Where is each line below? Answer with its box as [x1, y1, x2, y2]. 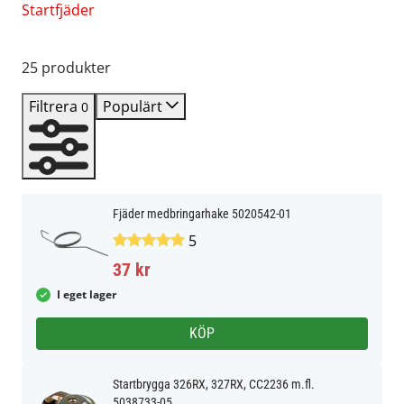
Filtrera [29, 96, 81, 116]
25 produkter [22, 58, 111, 78]
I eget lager [57, 287, 116, 302]
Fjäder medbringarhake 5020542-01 [113, 207, 291, 221]
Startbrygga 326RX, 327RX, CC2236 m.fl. [113, 377, 315, 391]
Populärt [103, 96, 166, 116]
